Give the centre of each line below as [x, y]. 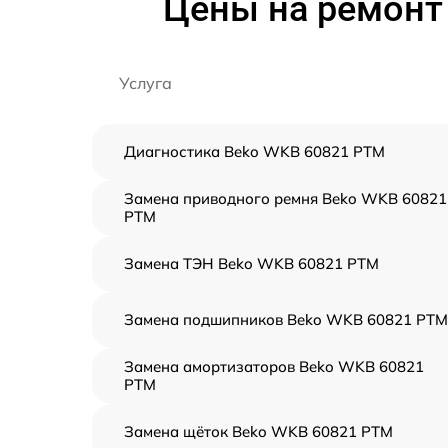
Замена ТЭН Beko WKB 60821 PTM [251, 264]
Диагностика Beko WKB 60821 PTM [254, 152]
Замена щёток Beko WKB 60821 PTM [258, 432]
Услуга [145, 83]
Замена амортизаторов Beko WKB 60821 [274, 367]
